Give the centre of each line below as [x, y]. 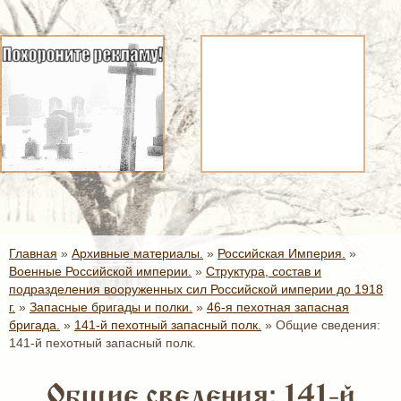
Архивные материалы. [137, 253]
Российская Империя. [282, 253]
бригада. [34, 325]
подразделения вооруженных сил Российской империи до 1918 [196, 289]
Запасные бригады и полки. [111, 307]
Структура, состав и [264, 271]
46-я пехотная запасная [278, 307]
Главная [33, 253]
